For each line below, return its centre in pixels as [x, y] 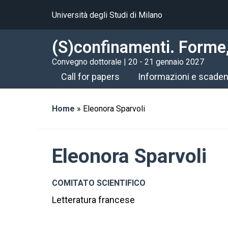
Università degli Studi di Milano [107, 15]
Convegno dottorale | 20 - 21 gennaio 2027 [128, 62]
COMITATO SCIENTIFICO [99, 183]
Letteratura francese [93, 200]
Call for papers [90, 77]
